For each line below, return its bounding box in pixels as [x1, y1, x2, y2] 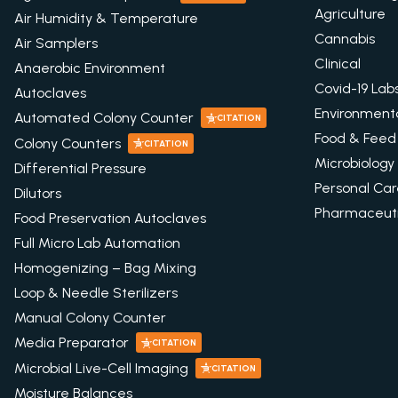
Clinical [314, 55, 362, 72]
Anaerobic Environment [14, 60, 165, 76]
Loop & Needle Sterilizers [14, 284, 178, 301]
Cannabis [314, 30, 376, 47]
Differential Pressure [14, 160, 147, 177]
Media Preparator [14, 334, 129, 352]
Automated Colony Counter [14, 109, 194, 127]
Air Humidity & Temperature [14, 10, 198, 27]
